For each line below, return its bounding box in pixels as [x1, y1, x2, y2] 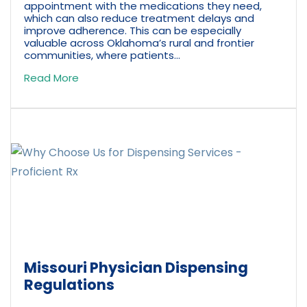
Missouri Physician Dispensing [24, 258, 249, 278]
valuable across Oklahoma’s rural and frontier [24, 35, 255, 50]
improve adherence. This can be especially [24, 23, 242, 38]
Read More [24, 70, 79, 85]
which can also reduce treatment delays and [24, 10, 255, 25]
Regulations [24, 275, 115, 295]
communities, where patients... [24, 47, 181, 62]
